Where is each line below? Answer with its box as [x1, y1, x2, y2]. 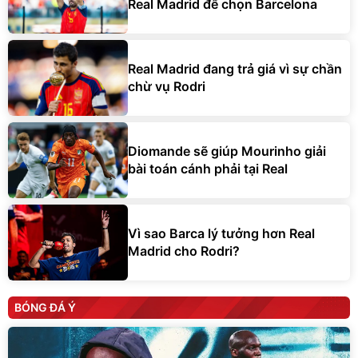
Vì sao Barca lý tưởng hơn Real [128, 225, 315, 242]
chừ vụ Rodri [128, 78, 205, 95]
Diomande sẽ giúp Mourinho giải [128, 143, 326, 160]
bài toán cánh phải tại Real [128, 161, 288, 177]
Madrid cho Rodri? [128, 243, 240, 260]
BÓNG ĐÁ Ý [14, 300, 76, 314]
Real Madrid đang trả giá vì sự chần [128, 61, 342, 78]
